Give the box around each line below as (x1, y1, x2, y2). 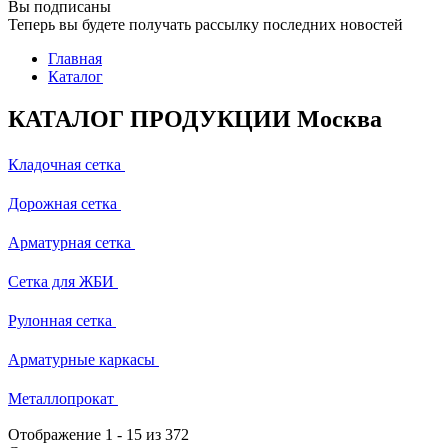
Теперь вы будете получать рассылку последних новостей (8, 16, 403, 33)
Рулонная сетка (8, 311, 112, 329)
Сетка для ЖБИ (8, 272, 114, 290)
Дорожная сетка (8, 194, 117, 212)
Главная (48, 50, 102, 67)
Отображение (8, 425, 105, 443)
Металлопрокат (8, 389, 114, 407)
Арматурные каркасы (8, 350, 155, 368)
